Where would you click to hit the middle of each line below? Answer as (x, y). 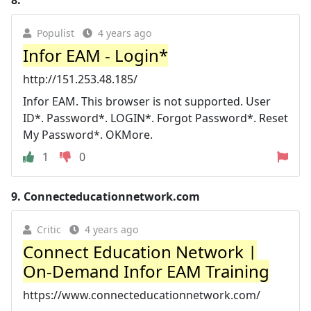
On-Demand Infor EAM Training (146, 271)
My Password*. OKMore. (88, 134)
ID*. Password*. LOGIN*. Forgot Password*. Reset (155, 118)
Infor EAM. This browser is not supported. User (147, 101)
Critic (49, 229)
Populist (56, 33)
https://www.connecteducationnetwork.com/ (142, 295)
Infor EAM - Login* (95, 55)
